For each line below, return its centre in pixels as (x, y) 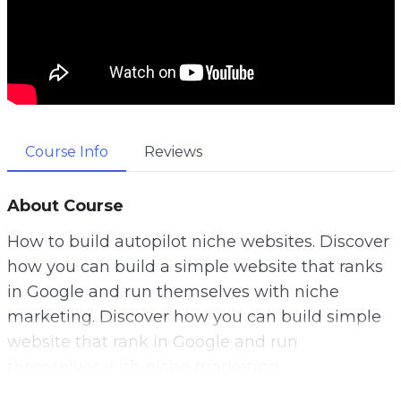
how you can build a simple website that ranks (195, 266)
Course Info (66, 151)
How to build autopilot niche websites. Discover (198, 241)
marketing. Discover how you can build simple (194, 316)
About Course (65, 205)
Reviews (173, 151)
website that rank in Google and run (152, 341)
